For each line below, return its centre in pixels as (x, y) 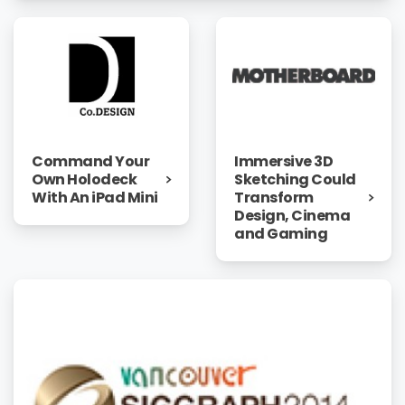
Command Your (91, 162)
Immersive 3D (284, 161)
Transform (274, 197)
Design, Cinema (292, 215)
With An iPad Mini (95, 198)
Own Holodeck (85, 180)
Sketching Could (295, 179)
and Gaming (281, 233)
